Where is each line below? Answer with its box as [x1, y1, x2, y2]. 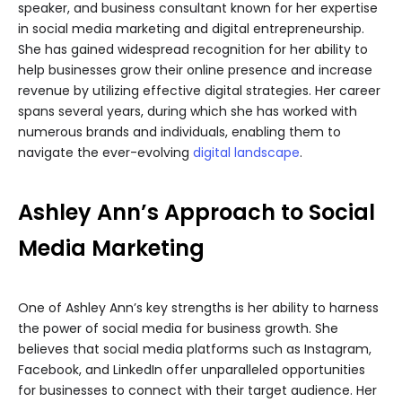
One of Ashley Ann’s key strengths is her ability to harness [18, 299, 379, 318]
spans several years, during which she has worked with [18, 102, 357, 121]
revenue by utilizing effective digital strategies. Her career [18, 82, 380, 100]
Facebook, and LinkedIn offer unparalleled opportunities [18, 361, 365, 380]
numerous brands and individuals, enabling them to [18, 123, 341, 142]
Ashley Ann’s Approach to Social [18, 197, 375, 228]
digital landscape [193, 144, 300, 162]
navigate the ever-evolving [18, 144, 193, 162]
